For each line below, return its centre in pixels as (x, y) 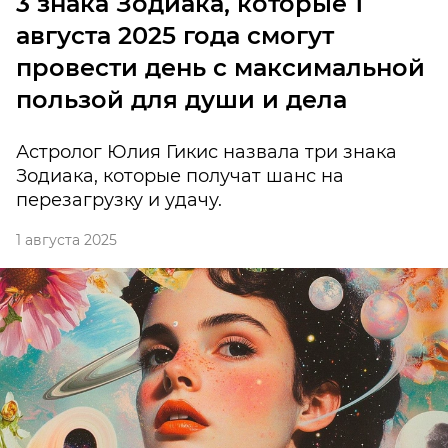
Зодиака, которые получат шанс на (180, 176)
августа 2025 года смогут (175, 36)
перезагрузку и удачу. (119, 200)
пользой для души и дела (181, 100)
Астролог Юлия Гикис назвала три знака (206, 152)
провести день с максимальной (220, 68)
